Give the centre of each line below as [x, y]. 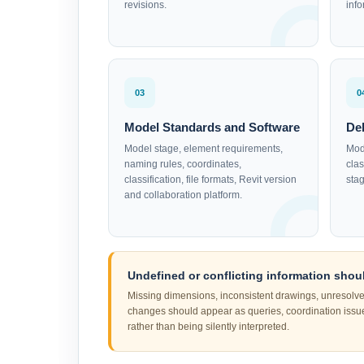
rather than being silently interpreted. [208, 327]
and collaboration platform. [183, 195]
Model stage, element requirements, [204, 149]
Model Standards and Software [212, 128]
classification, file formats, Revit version [210, 180]
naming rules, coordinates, [183, 165]
